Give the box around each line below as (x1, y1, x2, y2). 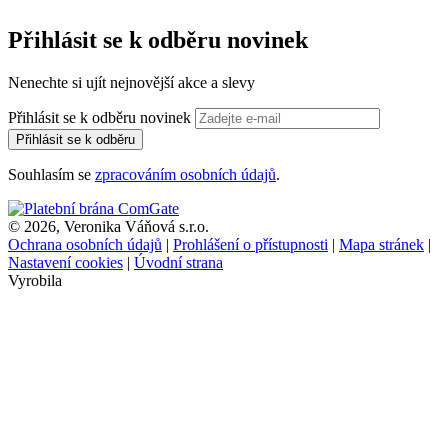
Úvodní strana (134, 254, 223, 272)
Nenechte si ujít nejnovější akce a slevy (8, 74, 255, 92)
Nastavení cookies (8, 254, 123, 272)
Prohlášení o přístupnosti (173, 236, 328, 254)
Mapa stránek (339, 236, 424, 254)
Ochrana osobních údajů (8, 236, 162, 254)
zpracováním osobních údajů (95, 166, 276, 184)
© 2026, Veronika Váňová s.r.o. (8, 218, 209, 236)
